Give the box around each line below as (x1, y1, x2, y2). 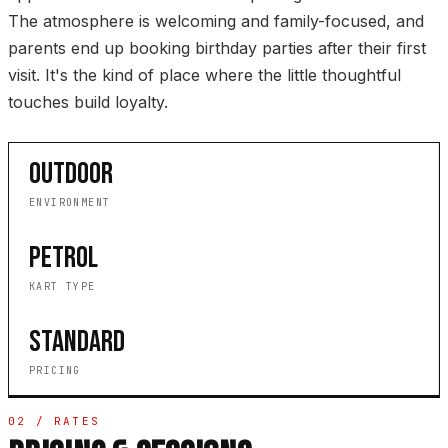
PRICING (29, 364, 81, 378)
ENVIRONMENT (29, 196, 111, 210)
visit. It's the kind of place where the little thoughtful (8, 65, 401, 86)
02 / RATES (8, 414, 100, 429)
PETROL (29, 240, 98, 277)
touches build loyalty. (8, 92, 168, 113)
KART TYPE (29, 280, 96, 294)
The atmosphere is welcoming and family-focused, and (8, 11, 424, 32)
